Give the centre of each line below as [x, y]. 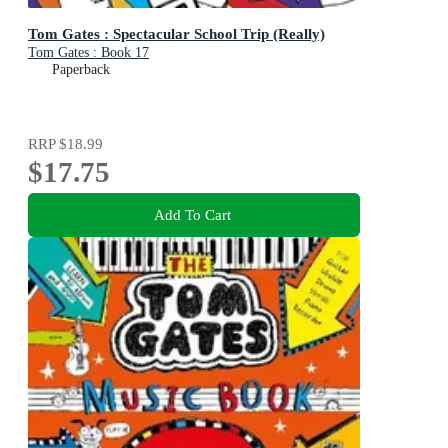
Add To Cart [192, 214]
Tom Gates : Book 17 [88, 53]
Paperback [81, 70]
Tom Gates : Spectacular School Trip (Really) [176, 34]
